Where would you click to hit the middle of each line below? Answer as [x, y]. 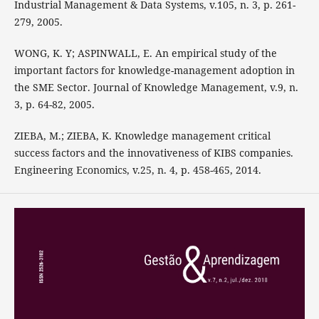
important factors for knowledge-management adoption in [154, 70]
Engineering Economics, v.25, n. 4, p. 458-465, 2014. [137, 169]
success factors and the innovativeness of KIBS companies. [153, 152]
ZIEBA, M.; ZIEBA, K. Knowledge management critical [142, 135]
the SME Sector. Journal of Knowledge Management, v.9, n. [156, 87]
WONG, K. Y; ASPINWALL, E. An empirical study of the [145, 53]
